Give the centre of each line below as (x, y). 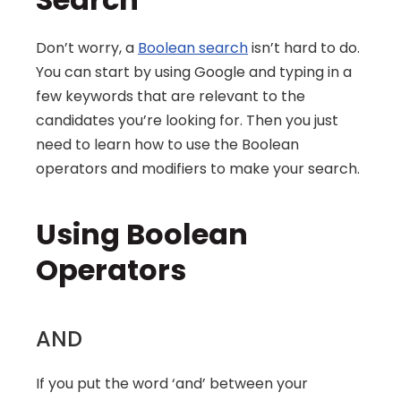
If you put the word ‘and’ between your (172, 384)
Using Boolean (142, 234)
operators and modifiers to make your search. (198, 169)
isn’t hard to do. (304, 48)
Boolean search (193, 48)
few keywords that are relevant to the (171, 96)
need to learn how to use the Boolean (167, 145)
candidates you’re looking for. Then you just (187, 120)
